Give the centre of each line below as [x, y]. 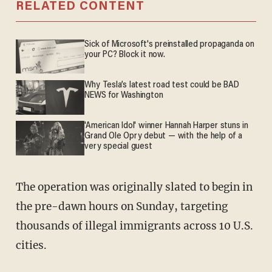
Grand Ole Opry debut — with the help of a [163, 136]
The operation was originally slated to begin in [19, 187]
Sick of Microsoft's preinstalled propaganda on [169, 44]
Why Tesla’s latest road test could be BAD [162, 85]
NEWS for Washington [124, 95]
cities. [31, 246]
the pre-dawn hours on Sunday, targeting [121, 207]
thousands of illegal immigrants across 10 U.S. [134, 226]
